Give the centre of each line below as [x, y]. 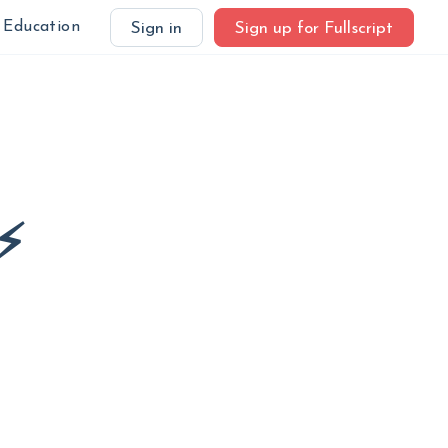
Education [41, 27]
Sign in [156, 28]
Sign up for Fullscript [314, 28]
